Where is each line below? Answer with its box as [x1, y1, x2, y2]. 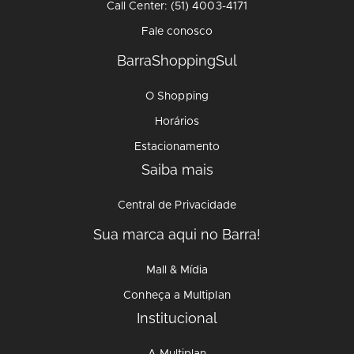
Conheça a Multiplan [123, 290, 231, 301]
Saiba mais [141, 161, 213, 178]
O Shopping [145, 91, 209, 102]
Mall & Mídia [145, 265, 209, 276]
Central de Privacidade [117, 200, 237, 211]
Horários [154, 116, 200, 127]
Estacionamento [134, 141, 220, 153]
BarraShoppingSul [117, 52, 237, 69]
